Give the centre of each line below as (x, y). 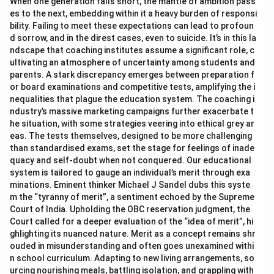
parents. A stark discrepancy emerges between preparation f (132, 75)
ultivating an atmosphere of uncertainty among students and (132, 62)
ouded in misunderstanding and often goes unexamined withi (132, 246)
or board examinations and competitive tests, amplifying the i (132, 87)
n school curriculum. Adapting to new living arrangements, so (132, 258)
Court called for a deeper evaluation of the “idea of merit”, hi (131, 221)
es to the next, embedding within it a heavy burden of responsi (133, 13)
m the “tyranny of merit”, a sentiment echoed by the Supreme (132, 197)
